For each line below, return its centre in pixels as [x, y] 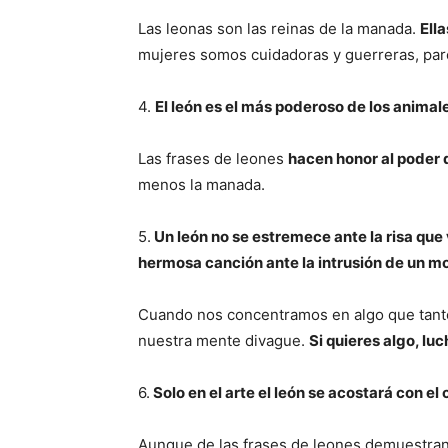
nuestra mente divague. [223, 341]
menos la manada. [201, 185]
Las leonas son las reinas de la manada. [279, 29]
